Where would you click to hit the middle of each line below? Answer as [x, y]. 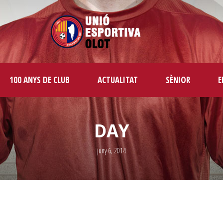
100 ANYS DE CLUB [40, 80]
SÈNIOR [178, 80]
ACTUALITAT [118, 80]
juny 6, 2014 [111, 150]
